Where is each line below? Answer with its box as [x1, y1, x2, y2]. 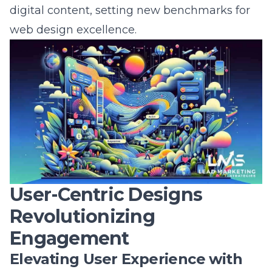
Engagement [10, 202, 129, 225]
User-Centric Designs [10, 158, 202, 182]
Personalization [10, 245, 126, 263]
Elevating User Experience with [10, 225, 242, 243]
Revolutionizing [10, 180, 155, 203]
